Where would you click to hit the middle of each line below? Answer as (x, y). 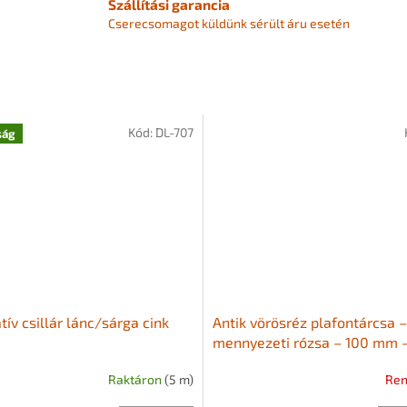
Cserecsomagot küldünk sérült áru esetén (229, 23)
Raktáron (136, 380)
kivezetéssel (254, 362)
